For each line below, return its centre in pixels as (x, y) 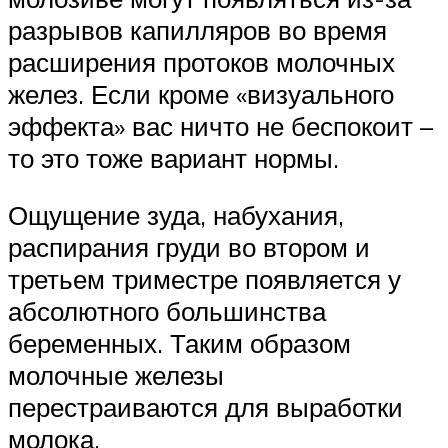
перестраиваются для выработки (205, 407)
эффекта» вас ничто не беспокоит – (220, 125)
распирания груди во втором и (189, 247)
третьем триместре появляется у (204, 279)
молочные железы (116, 375)
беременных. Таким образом (179, 343)
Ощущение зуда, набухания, (176, 215)
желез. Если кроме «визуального (201, 93)
